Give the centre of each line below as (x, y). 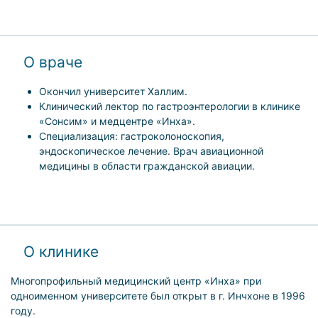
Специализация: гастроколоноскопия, (132, 136)
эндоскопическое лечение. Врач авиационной (151, 151)
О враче (53, 62)
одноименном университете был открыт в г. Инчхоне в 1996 (158, 296)
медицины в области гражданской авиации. (147, 166)
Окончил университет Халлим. (113, 92)
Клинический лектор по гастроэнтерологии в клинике (170, 106)
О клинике (61, 252)
